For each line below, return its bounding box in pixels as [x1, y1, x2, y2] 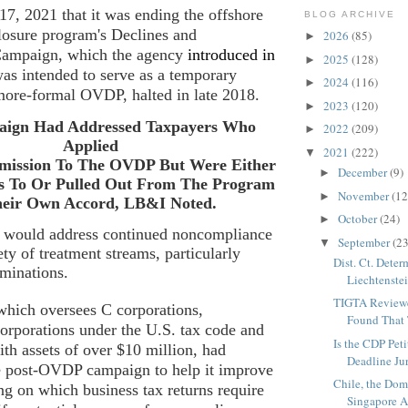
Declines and [111, 25, 197, 44]
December [337, 164, 390, 181]
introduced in [188, 45, 275, 64]
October [337, 210, 380, 228]
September [337, 233, 393, 250]
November [337, 187, 392, 204]
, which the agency [58, 45, 188, 64]
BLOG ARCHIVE [304, 8, 396, 19]
